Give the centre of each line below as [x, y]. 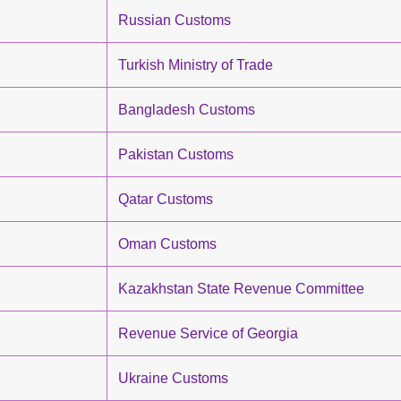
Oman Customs [167, 244]
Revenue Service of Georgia [208, 333]
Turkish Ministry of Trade [196, 65]
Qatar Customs [166, 199]
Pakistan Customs [176, 154]
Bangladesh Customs [187, 110]
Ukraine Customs [173, 378]
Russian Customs [175, 20]
